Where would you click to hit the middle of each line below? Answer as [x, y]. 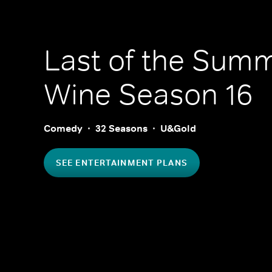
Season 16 [182, 95]
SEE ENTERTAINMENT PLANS [122, 163]
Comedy [63, 128]
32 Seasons [121, 128]
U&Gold [178, 128]
